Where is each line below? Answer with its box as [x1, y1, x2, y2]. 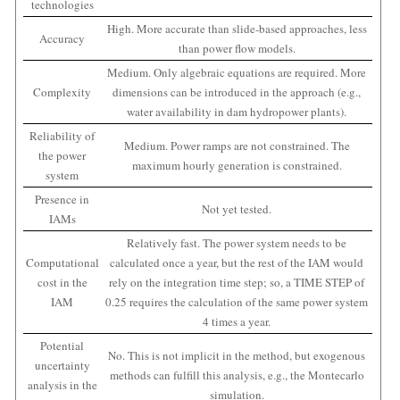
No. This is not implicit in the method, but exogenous [108, 347, 366, 364]
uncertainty [34, 357, 90, 374]
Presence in [35, 191, 90, 208]
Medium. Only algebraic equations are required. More [107, 64, 367, 81]
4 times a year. [203, 313, 271, 330]
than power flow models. [178, 40, 296, 57]
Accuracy [39, 30, 86, 47]
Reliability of [29, 128, 96, 145]
